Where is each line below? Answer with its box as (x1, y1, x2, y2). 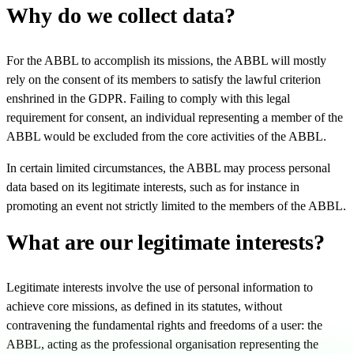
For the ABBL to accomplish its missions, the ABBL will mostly (6, 53, 326, 67)
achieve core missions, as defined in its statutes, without (6, 299, 282, 313)
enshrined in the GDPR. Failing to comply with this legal (6, 91, 290, 105)
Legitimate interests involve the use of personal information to (6, 280, 313, 294)
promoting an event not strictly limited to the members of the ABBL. (6, 198, 346, 213)
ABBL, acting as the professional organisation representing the (6, 337, 318, 351)
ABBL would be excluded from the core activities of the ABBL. (6, 129, 326, 143)
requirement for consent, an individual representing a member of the (6, 110, 343, 124)
